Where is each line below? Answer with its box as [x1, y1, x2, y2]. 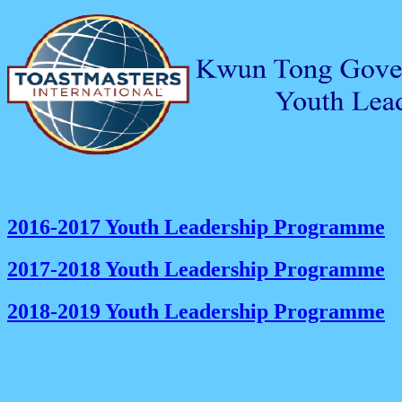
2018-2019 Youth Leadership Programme [7, 299, 385, 323]
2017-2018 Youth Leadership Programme [7, 257, 385, 281]
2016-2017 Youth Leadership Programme [7, 214, 385, 239]
